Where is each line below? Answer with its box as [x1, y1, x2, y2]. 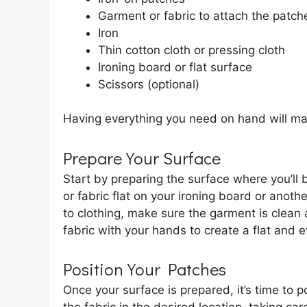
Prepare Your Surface [63, 146, 221, 169]
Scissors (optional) [98, 77, 199, 91]
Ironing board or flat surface [98, 60, 252, 74]
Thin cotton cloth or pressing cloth [98, 42, 285, 57]
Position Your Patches [63, 258, 226, 281]
